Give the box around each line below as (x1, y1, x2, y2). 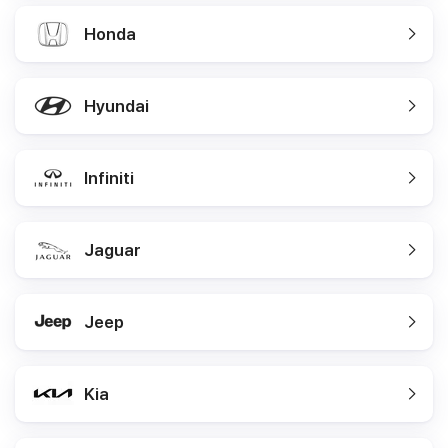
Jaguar (84, 240, 141, 260)
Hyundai (84, 96, 149, 116)
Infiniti (84, 168, 134, 188)
